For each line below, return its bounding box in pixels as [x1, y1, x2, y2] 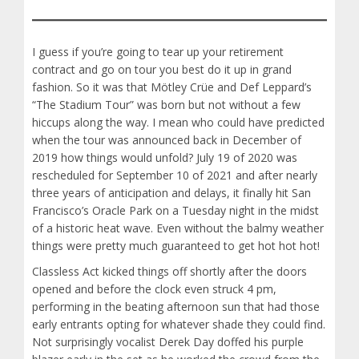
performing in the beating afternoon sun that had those [32, 299, 320, 315]
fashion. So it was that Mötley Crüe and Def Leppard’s [32, 79, 312, 95]
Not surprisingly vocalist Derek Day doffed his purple [32, 334, 304, 350]
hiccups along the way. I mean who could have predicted [32, 115, 325, 131]
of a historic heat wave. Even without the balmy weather [32, 220, 324, 236]
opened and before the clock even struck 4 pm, [32, 281, 276, 297]
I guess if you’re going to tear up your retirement [32, 44, 284, 60]
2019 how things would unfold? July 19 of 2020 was [32, 150, 297, 166]
